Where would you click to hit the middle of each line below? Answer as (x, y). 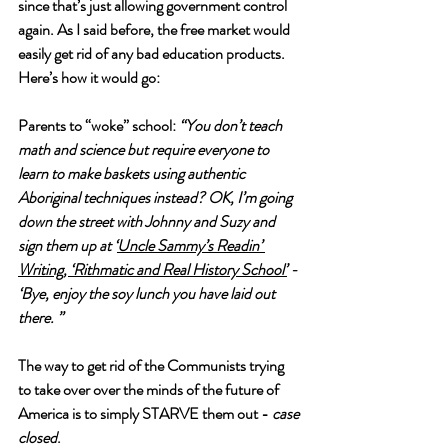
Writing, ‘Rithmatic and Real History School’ (152, 269)
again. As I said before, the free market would (155, 29)
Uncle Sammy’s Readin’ (191, 245)
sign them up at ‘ (67, 245)
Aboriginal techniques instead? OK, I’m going (156, 197)
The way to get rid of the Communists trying (152, 365)
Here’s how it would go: (90, 77)
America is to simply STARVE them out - (145, 413)
